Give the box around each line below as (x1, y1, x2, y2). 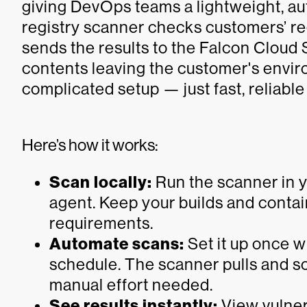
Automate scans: (49, 234, 184, 254)
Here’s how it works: (22, 135, 158, 154)
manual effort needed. (49, 275, 213, 294)
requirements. (49, 213, 153, 232)
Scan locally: (49, 172, 152, 192)
